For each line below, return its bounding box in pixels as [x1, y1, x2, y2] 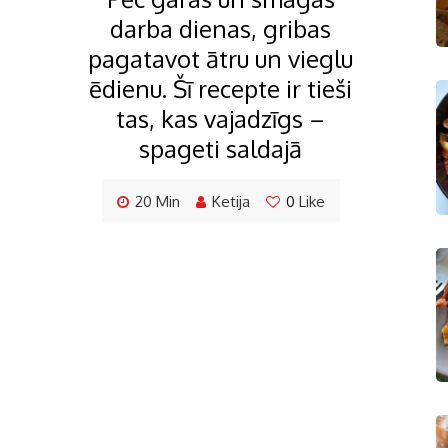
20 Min [134, 192, 180, 212]
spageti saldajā [139, 133, 302, 165]
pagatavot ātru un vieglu [88, 43, 353, 75]
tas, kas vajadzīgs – [116, 103, 325, 135]
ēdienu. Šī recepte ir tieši [89, 73, 352, 105]
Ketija [211, 192, 250, 212]
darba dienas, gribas [110, 13, 331, 45]
